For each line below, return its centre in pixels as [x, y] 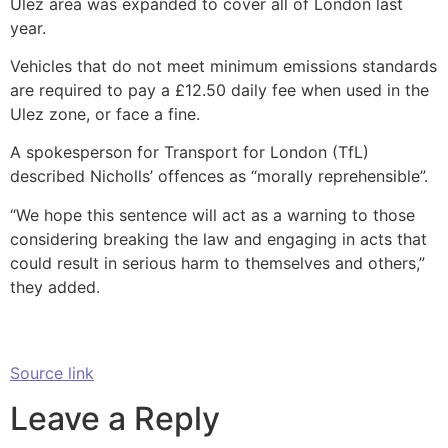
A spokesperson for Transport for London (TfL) [189, 152]
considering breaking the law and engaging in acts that [218, 238]
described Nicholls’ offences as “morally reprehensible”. [219, 176]
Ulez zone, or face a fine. [105, 114]
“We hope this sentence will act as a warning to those [212, 214]
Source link [52, 373]
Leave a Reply [115, 418]
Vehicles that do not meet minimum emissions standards [223, 66]
